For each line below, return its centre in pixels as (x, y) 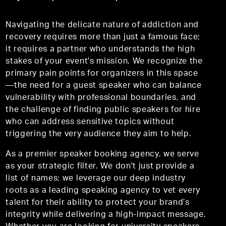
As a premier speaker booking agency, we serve (102, 155)
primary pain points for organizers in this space (102, 74)
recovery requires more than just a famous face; (103, 38)
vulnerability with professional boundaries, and (101, 98)
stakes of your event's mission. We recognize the (104, 62)
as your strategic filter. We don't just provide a (100, 167)
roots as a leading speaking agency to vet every (103, 191)
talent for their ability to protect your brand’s (98, 203)
